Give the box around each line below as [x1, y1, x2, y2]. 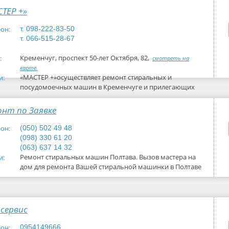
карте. [20, 64, 38, 72]
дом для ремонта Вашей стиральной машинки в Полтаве [20, 162, 201, 171]
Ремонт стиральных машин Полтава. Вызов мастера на [20, 152, 196, 162]
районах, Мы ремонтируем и [20, 92, 113, 101]
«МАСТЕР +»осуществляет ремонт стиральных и [20, 73, 172, 82]
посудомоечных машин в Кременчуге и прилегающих [20, 82, 195, 91]
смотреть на [152, 54, 189, 62]
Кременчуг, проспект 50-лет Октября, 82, [20, 53, 152, 62]
